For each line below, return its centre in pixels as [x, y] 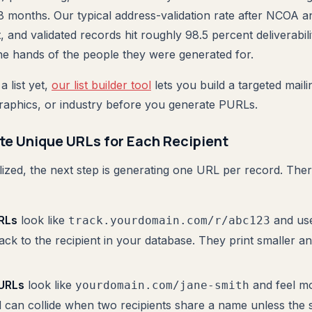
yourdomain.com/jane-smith [162, 286]
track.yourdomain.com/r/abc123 [169, 221]
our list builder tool [101, 85]
